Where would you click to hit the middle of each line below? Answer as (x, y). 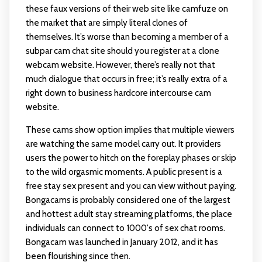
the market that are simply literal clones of (106, 23)
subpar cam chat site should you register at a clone (122, 51)
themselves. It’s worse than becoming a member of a (127, 37)
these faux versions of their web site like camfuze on (127, 9)
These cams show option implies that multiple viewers (130, 130)
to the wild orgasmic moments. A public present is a (124, 172)
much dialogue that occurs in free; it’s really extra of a (126, 79)
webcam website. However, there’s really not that (120, 65)
